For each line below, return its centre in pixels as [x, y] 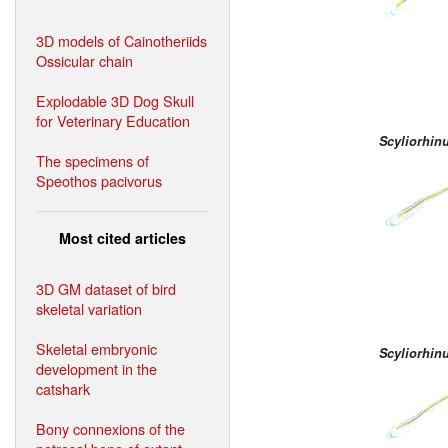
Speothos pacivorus [99, 180]
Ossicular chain [84, 60]
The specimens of [92, 160]
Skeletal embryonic [96, 348]
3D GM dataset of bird [106, 288]
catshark [63, 388]
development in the [96, 368]
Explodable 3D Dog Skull [115, 100]
